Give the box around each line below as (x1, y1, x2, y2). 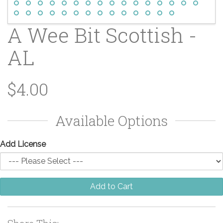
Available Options (55, 111, 168, 130)
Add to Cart (90, 181, 133, 191)
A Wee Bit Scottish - (7, 21, 197, 48)
